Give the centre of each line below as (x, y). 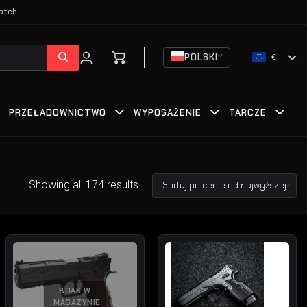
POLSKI (201, 57)
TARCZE (248, 113)
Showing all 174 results (84, 185)
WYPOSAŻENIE (168, 113)
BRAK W (75, 291)
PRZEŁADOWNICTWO (58, 113)
